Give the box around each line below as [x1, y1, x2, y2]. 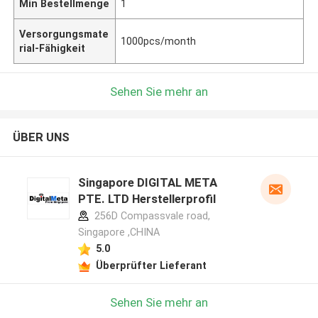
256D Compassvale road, [91, 210, 210, 222]
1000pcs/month [121, 35, 197, 47]
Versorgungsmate [19, 28, 109, 40]
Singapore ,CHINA [77, 226, 160, 238]
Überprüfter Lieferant [95, 259, 207, 271]
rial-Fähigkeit [19, 42, 86, 54]
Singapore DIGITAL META [77, 175, 217, 190]
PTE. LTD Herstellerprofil [77, 192, 216, 207]
